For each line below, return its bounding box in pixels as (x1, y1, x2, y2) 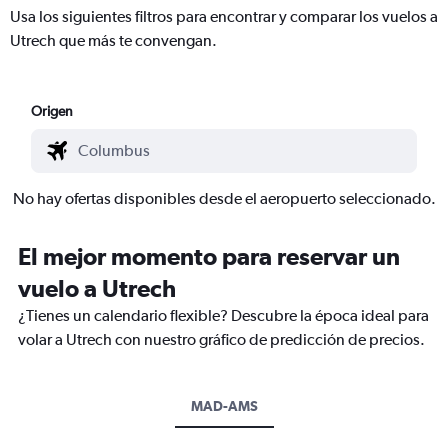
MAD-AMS (190, 397, 258, 414)
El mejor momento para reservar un (18, 241, 400, 270)
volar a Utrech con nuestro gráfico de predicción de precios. (18, 329, 425, 349)
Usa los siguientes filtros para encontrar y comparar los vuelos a (10, 6, 438, 26)
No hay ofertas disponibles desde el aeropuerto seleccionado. (12, 188, 436, 208)
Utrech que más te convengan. (10, 30, 217, 50)
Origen (31, 102, 74, 119)
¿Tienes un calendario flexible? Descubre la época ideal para (18, 305, 429, 325)
